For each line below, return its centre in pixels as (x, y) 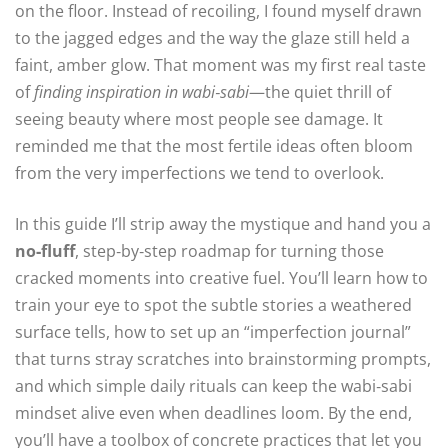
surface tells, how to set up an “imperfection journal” (213, 332)
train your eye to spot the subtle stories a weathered (213, 305)
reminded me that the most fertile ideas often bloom (214, 146)
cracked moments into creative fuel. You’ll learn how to (221, 278)
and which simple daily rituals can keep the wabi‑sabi (213, 386)
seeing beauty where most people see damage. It (199, 119)
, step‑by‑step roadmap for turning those (229, 251)
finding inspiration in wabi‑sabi (141, 92)
